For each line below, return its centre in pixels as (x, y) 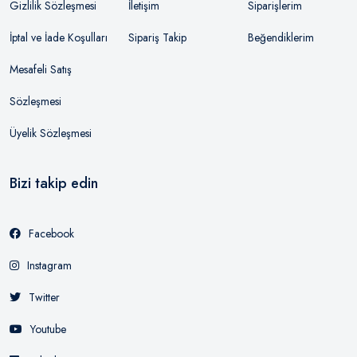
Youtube (48, 329)
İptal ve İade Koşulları (59, 37)
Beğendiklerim (280, 37)
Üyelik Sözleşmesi (51, 133)
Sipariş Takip (158, 37)
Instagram (49, 265)
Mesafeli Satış (41, 69)
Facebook (51, 233)
